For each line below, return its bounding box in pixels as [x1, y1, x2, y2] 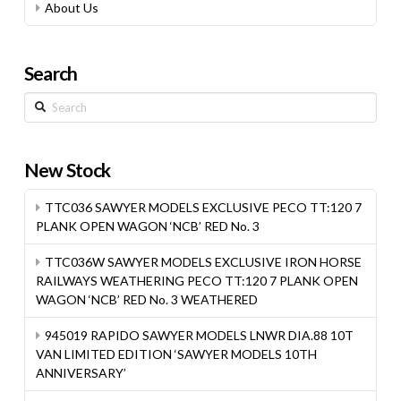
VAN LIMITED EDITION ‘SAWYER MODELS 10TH [35, 346, 317, 363]
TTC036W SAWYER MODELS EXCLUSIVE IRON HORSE [45, 254, 363, 270]
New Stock [23, 158, 111, 182]
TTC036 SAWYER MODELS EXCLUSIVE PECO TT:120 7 [45, 199, 363, 215]
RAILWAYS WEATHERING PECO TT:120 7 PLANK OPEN [35, 273, 358, 289]
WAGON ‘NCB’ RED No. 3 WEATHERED [35, 292, 258, 308]
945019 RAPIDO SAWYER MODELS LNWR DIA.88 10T [45, 328, 354, 344]
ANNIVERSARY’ [35, 365, 126, 381]
